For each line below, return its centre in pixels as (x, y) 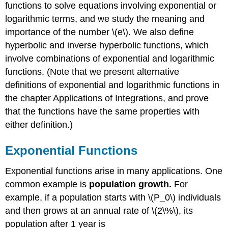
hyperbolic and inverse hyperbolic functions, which (107, 46)
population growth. (132, 184)
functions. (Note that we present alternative (92, 72)
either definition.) (39, 125)
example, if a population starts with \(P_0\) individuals (113, 197)
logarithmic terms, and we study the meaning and (105, 19)
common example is (47, 184)
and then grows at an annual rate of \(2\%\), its (99, 210)
